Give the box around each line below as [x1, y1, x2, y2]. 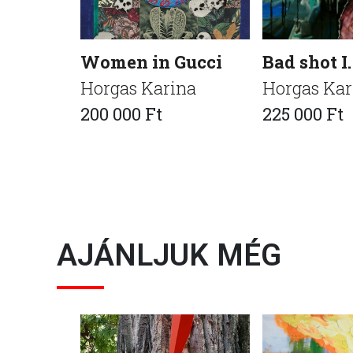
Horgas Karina [80, 76, 196, 99]
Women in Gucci [80, 50, 222, 73]
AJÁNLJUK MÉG [57, 236, 281, 273]
